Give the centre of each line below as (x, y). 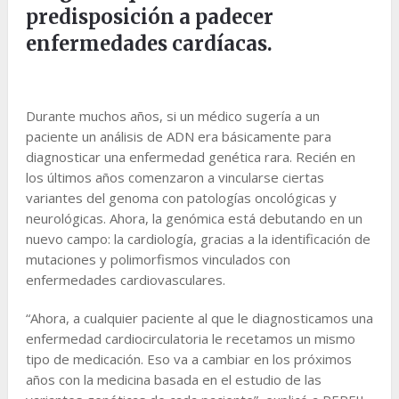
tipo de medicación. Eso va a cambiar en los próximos (188, 358)
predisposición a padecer (149, 16)
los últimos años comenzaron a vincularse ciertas (175, 177)
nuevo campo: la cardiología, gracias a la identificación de (198, 238)
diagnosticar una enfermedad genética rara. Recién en (190, 156)
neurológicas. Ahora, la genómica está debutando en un (194, 218)
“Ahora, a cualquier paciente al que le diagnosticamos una (199, 318)
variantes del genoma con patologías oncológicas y (181, 197)
